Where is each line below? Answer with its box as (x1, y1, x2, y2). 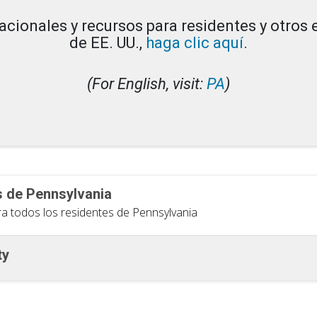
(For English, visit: (86, 75, 207, 93)
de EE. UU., (69, 34, 146, 52)
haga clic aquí (145, 34, 243, 52)
